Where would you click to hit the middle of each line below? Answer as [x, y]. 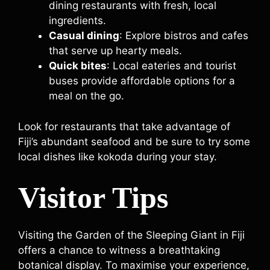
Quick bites [78, 66]
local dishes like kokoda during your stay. [118, 156]
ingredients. [77, 20]
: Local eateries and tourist [171, 66]
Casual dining [84, 36]
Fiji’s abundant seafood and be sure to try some [134, 141]
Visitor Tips [93, 198]
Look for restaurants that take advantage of [124, 126]
